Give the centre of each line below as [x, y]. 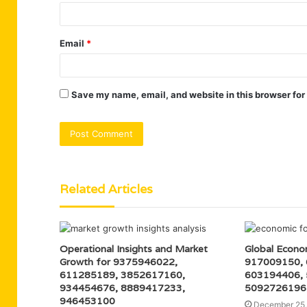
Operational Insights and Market [134, 248]
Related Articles [106, 188]
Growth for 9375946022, [119, 261]
